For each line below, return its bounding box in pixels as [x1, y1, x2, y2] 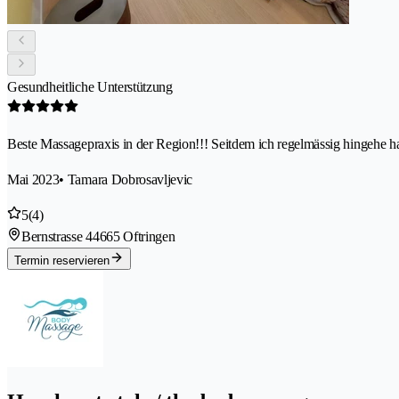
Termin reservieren [14, 254, 110, 268]
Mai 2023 [7, 172, 60, 188]
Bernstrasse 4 [21, 229, 93, 245]
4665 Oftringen [92, 229, 175, 245]
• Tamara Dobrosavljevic [59, 172, 193, 188]
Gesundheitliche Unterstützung [7, 79, 173, 95]
